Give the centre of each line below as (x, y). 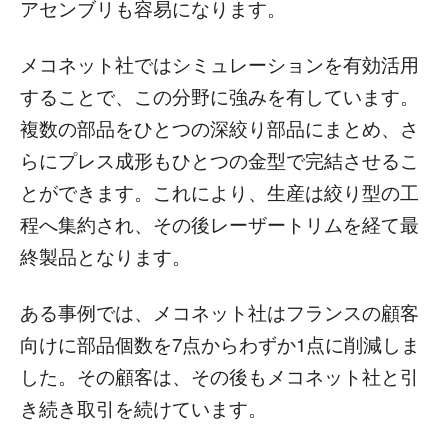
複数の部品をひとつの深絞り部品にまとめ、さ (219, 128)
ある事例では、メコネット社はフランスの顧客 (219, 312)
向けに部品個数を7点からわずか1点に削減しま (220, 344)
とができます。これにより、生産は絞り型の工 (219, 192)
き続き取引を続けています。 (143, 408)
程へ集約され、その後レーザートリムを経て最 (219, 224)
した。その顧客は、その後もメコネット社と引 (219, 376)
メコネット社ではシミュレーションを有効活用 (219, 64)
